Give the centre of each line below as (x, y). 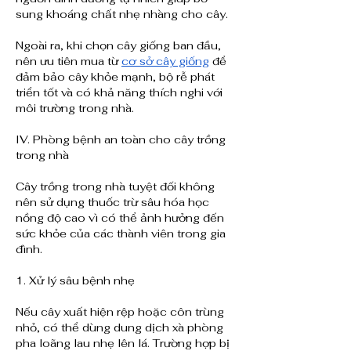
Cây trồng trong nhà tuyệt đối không (115, 187)
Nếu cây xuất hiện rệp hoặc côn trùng (120, 312)
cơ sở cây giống (165, 62)
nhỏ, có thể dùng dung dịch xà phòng (119, 328)
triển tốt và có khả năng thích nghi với (119, 93)
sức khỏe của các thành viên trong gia (121, 234)
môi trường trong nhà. (75, 109)
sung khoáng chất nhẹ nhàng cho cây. (122, 14)
